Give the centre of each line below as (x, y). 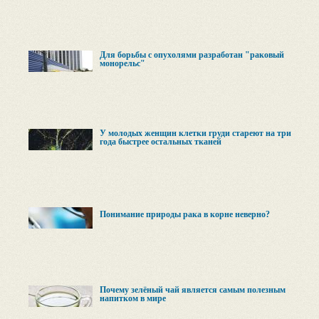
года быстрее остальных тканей (161, 142)
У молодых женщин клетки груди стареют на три (195, 133)
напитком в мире (133, 298)
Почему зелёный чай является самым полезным (193, 290)
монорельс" (122, 63)
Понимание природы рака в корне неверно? (185, 214)
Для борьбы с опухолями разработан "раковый (192, 55)
